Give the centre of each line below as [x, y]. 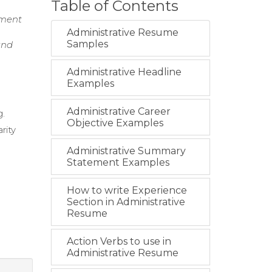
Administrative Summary [126, 151]
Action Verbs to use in [119, 242]
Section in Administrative [126, 202]
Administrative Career [118, 112]
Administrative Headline [124, 72]
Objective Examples [115, 123]
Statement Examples [118, 163]
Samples [87, 44]
